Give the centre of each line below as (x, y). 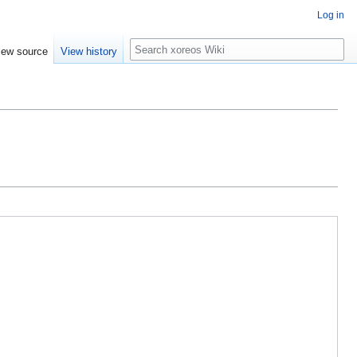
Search (156, 47)
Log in (331, 15)
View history (89, 52)
